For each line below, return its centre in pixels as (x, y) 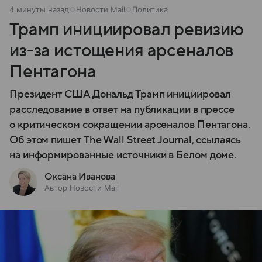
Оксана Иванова (80, 176)
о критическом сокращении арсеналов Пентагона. (130, 125)
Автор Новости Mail (82, 187)
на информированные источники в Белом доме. (123, 155)
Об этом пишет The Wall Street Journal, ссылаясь (125, 140)
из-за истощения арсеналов (122, 50)
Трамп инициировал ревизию (127, 29)
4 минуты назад (39, 9)
